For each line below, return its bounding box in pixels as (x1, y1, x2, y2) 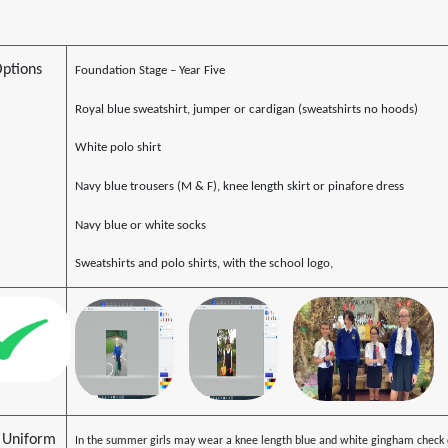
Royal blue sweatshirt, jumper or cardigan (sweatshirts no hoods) (74, 102, 418, 116)
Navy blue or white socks (74, 218, 206, 232)
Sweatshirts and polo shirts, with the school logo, (74, 257, 333, 271)
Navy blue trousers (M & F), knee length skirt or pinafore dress (74, 180, 404, 194)
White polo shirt (74, 141, 161, 155)
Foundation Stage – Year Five (74, 64, 225, 78)
